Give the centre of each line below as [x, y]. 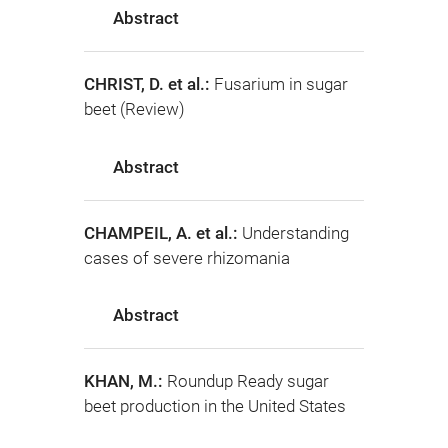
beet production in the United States [215, 406]
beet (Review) [134, 109]
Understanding [295, 232]
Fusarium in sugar [281, 84]
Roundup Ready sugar [248, 381]
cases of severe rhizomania [187, 257]
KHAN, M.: [125, 381]
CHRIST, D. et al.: [149, 84]
